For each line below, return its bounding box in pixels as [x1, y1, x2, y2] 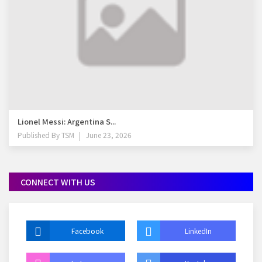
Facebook [71, 225, 104, 236]
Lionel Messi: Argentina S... [18, 115, 116, 127]
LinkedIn [184, 225, 212, 236]
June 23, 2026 [86, 129, 132, 140]
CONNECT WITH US [20, 175, 95, 188]
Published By [18, 129, 60, 140]
